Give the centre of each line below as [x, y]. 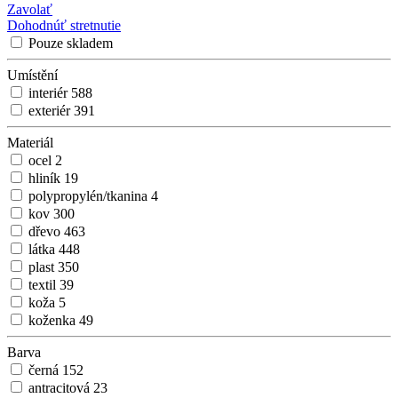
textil [44, 285]
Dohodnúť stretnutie [64, 26]
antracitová [61, 388]
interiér [50, 93]
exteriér [51, 111]
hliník [46, 179]
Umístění [32, 76]
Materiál [30, 143]
